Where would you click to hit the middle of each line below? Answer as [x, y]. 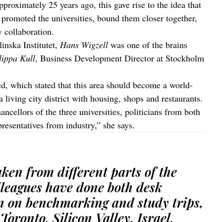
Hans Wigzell [84, 45]
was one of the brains [148, 45]
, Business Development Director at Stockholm [120, 58]
